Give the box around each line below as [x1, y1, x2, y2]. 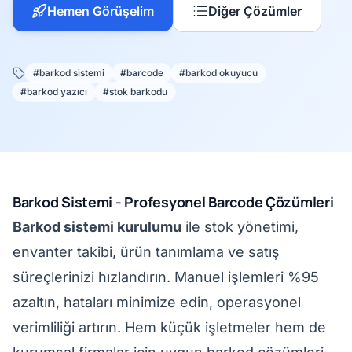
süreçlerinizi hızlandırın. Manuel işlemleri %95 [13, 269, 319, 285]
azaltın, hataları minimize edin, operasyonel [13, 294, 301, 310]
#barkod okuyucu [179, 67, 258, 79]
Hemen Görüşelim [47, 3, 154, 19]
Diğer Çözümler [208, 3, 302, 19]
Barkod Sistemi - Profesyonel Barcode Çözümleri [13, 192, 334, 211]
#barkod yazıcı [20, 86, 87, 97]
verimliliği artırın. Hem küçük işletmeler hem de [13, 319, 326, 335]
